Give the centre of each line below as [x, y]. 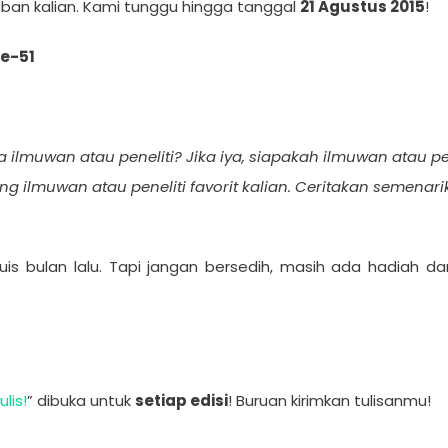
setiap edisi [181, 400]
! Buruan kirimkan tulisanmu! [329, 400]
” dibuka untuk [81, 400]
